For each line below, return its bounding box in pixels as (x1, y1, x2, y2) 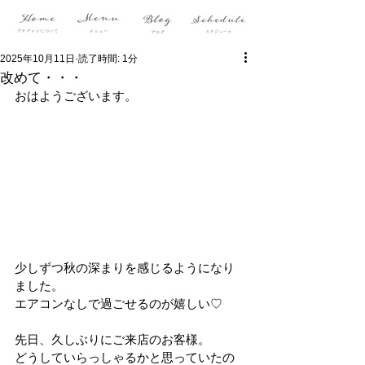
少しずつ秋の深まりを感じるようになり (15, 260, 235, 275)
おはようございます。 (15, 89, 137, 103)
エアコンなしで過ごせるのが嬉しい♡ (15, 296, 222, 310)
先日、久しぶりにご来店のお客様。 (15, 332, 210, 346)
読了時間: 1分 (78, 53, 138, 64)
